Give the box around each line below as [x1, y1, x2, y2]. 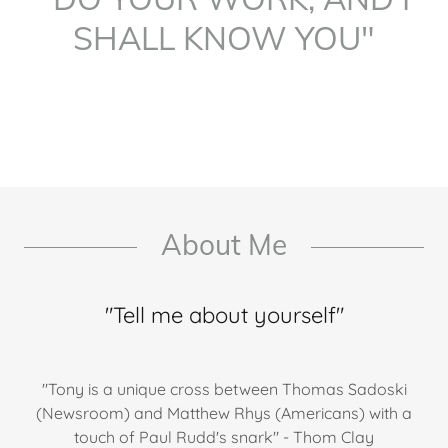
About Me [161, 227, 287, 263]
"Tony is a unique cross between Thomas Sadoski [41, 379, 407, 400]
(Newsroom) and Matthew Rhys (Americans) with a [36, 403, 412, 424]
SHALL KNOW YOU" [73, 18, 375, 59]
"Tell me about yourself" [104, 301, 344, 330]
